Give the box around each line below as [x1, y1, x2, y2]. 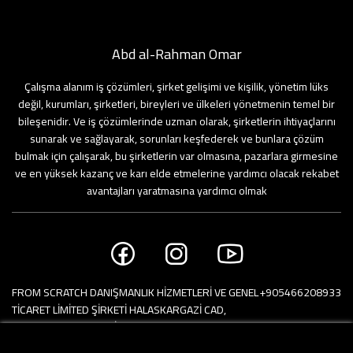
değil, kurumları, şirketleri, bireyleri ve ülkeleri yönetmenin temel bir [18, 93, 335, 114]
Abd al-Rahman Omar [111, 40, 242, 67]
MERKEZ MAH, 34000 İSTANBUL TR [12, 316, 175, 337]
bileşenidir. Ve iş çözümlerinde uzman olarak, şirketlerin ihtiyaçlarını [17, 110, 336, 132]
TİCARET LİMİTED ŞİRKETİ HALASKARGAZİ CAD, [12, 299, 226, 320]
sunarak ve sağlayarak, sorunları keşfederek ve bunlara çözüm [29, 128, 324, 149]
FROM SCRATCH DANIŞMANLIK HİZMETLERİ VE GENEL [12, 281, 258, 303]
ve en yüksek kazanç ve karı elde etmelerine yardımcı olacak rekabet [14, 162, 339, 184]
